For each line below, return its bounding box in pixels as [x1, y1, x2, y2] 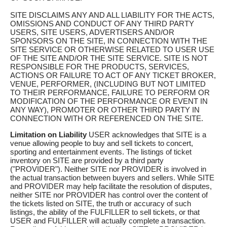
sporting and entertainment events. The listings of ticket [10, 147, 192, 157]
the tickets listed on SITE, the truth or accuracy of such [10, 199, 191, 208]
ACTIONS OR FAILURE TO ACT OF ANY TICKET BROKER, [10, 71, 216, 80]
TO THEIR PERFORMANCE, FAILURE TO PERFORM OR [10, 88, 210, 97]
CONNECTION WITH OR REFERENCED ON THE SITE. [10, 114, 203, 123]
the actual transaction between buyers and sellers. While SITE [10, 173, 214, 182]
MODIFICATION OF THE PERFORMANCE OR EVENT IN [10, 97, 208, 106]
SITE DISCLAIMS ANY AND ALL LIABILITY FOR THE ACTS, [10, 11, 214, 20]
